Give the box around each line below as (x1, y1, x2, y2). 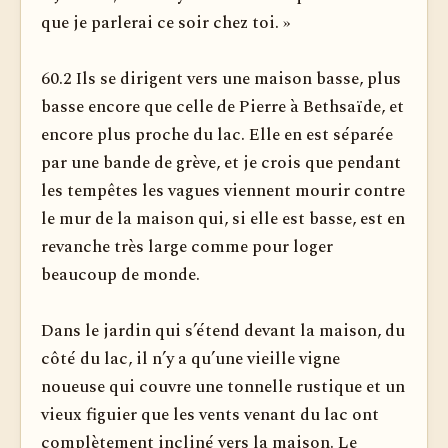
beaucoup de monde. (41, 262, 200, 288)
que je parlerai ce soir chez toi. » (41, 10, 290, 36)
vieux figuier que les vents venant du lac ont (41, 402, 379, 428)
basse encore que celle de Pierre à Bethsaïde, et (41, 94, 404, 120)
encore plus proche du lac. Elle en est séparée (41, 122, 393, 148)
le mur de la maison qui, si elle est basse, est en (41, 206, 405, 232)
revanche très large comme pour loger (41, 234, 333, 260)
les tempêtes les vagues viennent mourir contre (41, 178, 405, 204)
